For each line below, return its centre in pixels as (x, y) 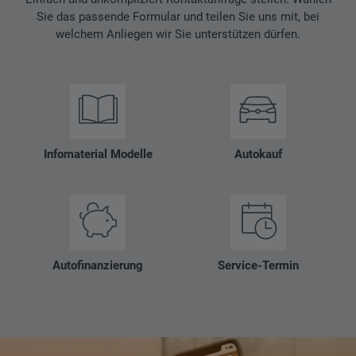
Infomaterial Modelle (98, 154)
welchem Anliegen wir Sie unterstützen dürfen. (178, 35)
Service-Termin (258, 265)
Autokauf (258, 154)
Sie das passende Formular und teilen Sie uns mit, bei (178, 17)
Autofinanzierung (98, 265)
